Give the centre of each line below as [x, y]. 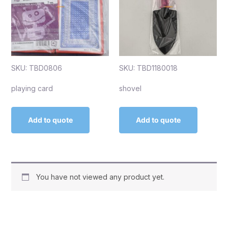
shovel [130, 88]
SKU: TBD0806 [36, 68]
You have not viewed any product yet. [100, 177]
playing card [32, 88]
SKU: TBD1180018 [148, 68]
